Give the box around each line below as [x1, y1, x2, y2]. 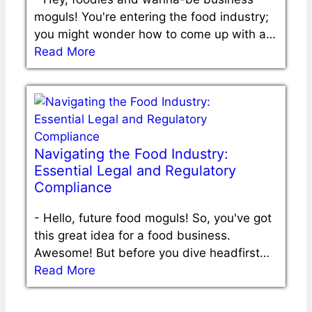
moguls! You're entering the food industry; [34, 9, 269, 24]
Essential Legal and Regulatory [34, 162, 236, 179]
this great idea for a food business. [34, 228, 231, 242]
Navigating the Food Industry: [34, 145, 228, 162]
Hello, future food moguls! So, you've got [43, 210, 272, 225]
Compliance [34, 178, 112, 196]
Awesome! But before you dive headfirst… [34, 245, 270, 260]
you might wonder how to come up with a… [34, 26, 276, 41]
